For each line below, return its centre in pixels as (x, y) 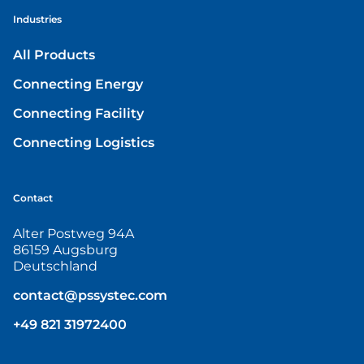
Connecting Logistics (84, 142)
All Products (54, 54)
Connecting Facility (78, 113)
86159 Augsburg (65, 249)
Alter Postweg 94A (74, 233)
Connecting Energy (78, 84)
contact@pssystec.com (90, 295)
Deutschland (55, 266)
